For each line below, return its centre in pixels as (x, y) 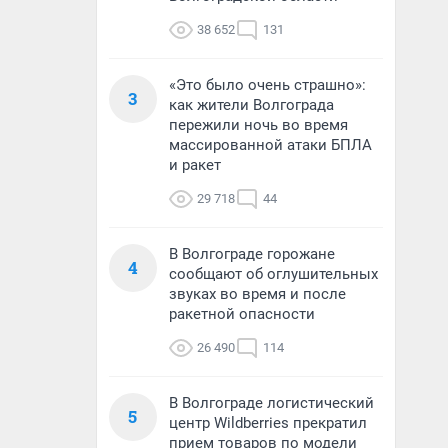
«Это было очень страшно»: (267, 85)
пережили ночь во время (258, 125)
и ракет (195, 165)
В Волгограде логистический (271, 403)
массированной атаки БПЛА (270, 145)
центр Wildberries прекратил (268, 423)
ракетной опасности (242, 314)
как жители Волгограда (251, 105)
